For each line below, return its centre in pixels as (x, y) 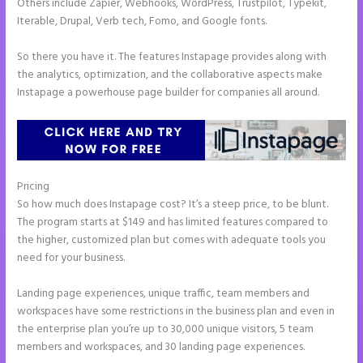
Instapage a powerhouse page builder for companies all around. (169, 93)
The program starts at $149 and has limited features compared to (173, 223)
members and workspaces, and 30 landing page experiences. (161, 347)
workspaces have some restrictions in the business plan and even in (176, 311)
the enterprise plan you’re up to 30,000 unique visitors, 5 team (166, 329)
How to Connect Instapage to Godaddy (148, 187)
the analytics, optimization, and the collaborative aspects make (170, 75)
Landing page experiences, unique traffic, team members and (164, 293)
